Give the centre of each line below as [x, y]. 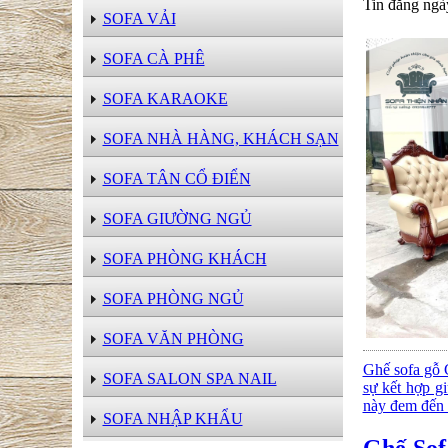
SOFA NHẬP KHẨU [172, 418]
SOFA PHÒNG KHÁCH [184, 258]
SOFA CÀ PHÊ [153, 58]
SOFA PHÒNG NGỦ [173, 298]
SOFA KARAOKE [165, 98]
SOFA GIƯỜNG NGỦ [177, 218]
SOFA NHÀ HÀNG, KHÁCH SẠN [220, 138]
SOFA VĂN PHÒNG [173, 338]
